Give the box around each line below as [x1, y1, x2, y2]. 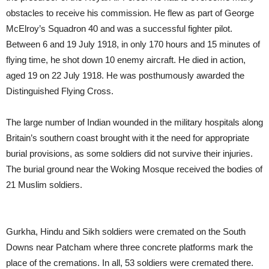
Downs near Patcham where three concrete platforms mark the [6, 242, 253, 253]
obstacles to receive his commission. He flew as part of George [6, 8, 254, 19]
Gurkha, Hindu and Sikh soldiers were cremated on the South [6, 226, 246, 237]
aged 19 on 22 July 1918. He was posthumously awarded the [6, 70, 244, 81]
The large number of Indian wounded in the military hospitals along [6, 117, 263, 128]
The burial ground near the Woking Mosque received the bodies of [6, 164, 262, 175]
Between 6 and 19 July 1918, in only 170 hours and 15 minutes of [6, 39, 260, 50]
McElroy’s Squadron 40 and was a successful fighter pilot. [6, 23, 232, 34]
